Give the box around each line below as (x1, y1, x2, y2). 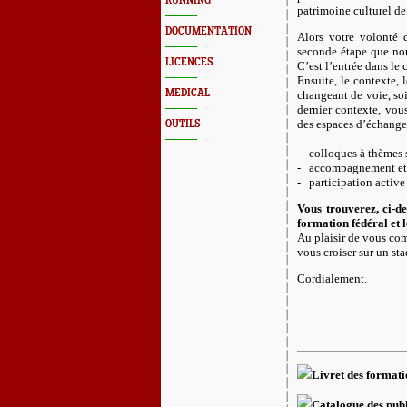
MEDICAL (165, 87, 210, 99)
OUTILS (165, 118, 200, 130)
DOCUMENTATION (165, 25, 252, 37)
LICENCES (165, 56, 213, 68)
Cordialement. (297, 272, 367, 285)
